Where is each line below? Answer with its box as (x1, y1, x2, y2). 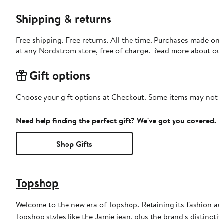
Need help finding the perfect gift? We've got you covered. (16, 115, 216, 126)
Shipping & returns (16, 10, 111, 27)
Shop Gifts (56, 138, 92, 150)
